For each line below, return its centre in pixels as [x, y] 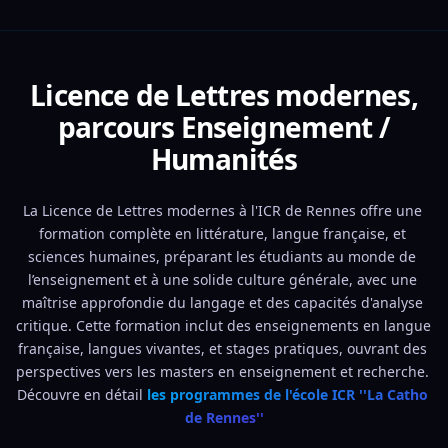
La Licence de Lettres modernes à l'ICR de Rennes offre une [222, 210]
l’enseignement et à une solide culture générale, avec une [222, 279]
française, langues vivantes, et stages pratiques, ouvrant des [222, 348]
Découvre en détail [81, 394]
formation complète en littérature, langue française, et [222, 233]
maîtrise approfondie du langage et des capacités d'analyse [222, 302]
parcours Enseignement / [224, 127]
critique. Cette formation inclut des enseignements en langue [223, 325]
